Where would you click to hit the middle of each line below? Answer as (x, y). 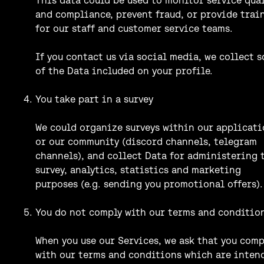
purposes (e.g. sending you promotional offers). (149, 184)
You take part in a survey (94, 99)
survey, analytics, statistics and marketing (138, 169)
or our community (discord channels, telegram (146, 141)
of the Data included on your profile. (124, 70)
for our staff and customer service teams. (134, 28)
